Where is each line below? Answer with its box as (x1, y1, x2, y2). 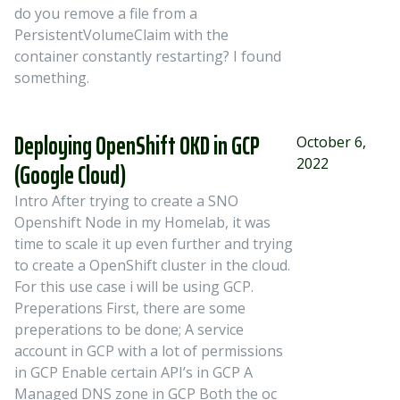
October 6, (296, 132, 367, 152)
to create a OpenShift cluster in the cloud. (14, 255, 290, 275)
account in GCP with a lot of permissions (14, 341, 283, 361)
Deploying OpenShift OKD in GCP (14, 126, 260, 165)
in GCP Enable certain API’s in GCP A (14, 362, 253, 382)
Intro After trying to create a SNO (14, 191, 238, 211)
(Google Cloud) (14, 155, 126, 195)
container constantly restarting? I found (14, 46, 281, 66)
